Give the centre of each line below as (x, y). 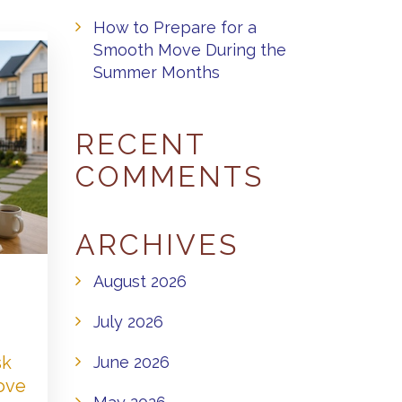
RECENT (140, 144)
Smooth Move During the (189, 50)
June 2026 (131, 362)
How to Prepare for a (175, 27)
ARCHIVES (157, 245)
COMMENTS (169, 176)
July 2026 (128, 322)
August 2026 (140, 281)
